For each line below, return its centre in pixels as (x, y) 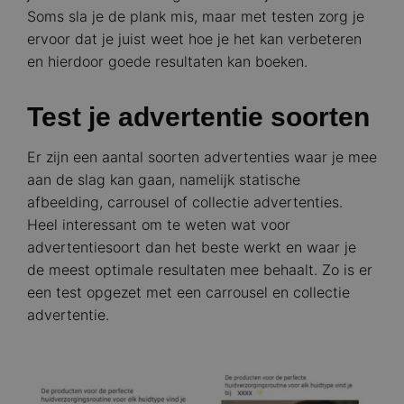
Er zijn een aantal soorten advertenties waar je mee (202, 157)
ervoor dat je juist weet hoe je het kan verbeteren (194, 39)
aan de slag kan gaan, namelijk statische (164, 180)
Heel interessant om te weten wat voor (159, 225)
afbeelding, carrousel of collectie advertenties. (185, 202)
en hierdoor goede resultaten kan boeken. (167, 62)
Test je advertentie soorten (198, 117)
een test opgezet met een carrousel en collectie (188, 293)
